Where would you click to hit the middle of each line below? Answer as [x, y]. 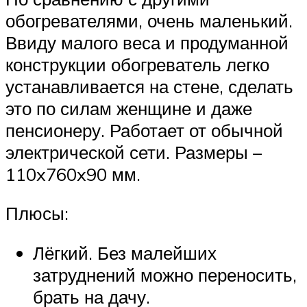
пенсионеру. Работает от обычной [144, 130]
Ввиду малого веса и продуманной [147, 42]
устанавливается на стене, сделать [149, 86]
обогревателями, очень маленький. [149, 20]
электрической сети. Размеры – [134, 152]
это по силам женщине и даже [129, 108]
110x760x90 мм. [73, 174]
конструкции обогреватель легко [137, 64]
